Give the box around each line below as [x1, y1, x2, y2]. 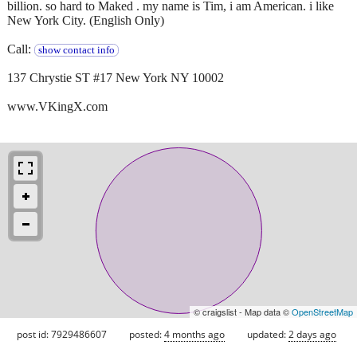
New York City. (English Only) [7, 13, 164, 27]
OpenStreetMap [292, 304, 353, 318]
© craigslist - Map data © [194, 304, 292, 318]
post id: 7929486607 [17, 327, 107, 341]
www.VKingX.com [7, 99, 108, 113]
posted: [129, 327, 164, 341]
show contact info [37, 44, 115, 56]
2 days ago [288, 327, 336, 341]
